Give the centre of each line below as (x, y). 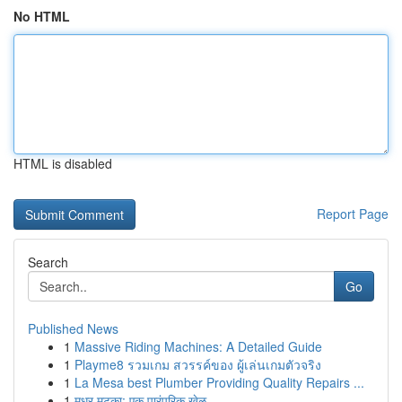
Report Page (353, 214)
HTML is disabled (63, 163)
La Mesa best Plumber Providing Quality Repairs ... (219, 382)
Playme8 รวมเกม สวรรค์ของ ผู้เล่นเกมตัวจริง (198, 364)
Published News (73, 328)
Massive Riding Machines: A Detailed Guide (198, 346)
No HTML (42, 16)
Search (48, 262)
